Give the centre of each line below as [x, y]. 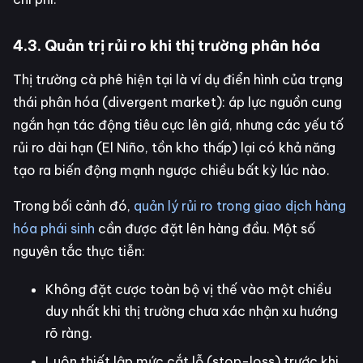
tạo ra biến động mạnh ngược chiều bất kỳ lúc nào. [171, 170]
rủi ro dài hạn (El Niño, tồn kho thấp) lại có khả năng [174, 147]
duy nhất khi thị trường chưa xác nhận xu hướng [192, 311]
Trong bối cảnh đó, [73, 205]
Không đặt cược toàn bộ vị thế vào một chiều [188, 289]
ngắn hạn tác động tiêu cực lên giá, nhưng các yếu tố [178, 124]
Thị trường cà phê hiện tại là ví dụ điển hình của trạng [178, 79]
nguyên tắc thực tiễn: [79, 251]
